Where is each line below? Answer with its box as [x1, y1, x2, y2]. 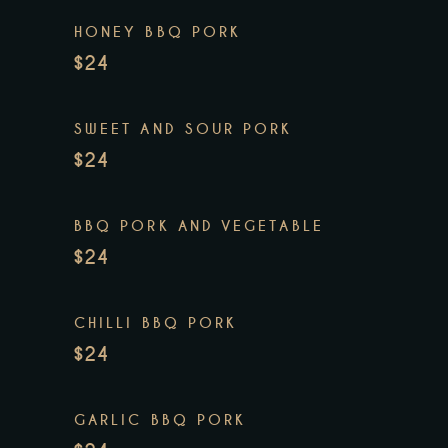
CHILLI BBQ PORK [74, 314, 238, 333]
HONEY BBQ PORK [74, 23, 242, 42]
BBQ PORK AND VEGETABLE [74, 217, 324, 236]
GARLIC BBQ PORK [74, 411, 247, 430]
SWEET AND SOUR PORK [74, 120, 293, 139]
